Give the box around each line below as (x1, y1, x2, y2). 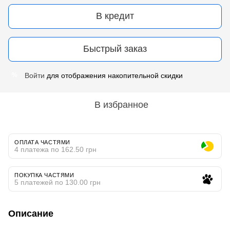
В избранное (94, 99, 148, 110)
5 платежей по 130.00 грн (14, 178, 101, 186)
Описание (8, 208, 53, 219)
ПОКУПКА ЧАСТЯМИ (14, 171, 74, 178)
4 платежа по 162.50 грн (14, 145, 97, 154)
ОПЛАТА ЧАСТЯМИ (14, 139, 70, 145)
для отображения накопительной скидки (45, 71, 183, 80)
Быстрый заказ (83, 44, 147, 54)
